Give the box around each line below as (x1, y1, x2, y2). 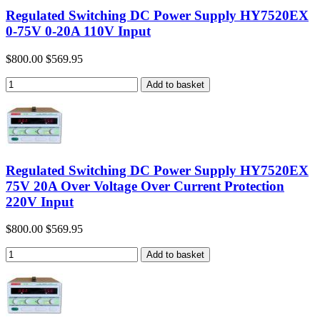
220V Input (6, 194, 74, 209)
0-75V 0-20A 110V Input (6, 24, 151, 39)
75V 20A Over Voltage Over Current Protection (6, 178, 284, 194)
